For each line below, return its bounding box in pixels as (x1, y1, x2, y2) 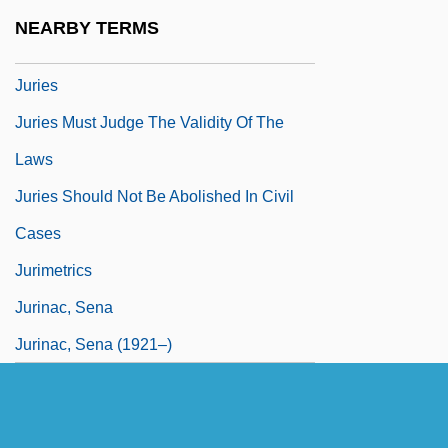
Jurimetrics (15, 261, 92, 279)
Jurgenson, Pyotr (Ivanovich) (15, 39, 217, 57)
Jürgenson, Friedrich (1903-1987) (15, 2, 252, 20)
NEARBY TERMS (15, 18, 159, 39)
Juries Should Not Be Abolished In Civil (15, 187, 294, 205)
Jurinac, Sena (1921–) (15, 335, 172, 353)
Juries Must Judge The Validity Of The (15, 113, 284, 131)
